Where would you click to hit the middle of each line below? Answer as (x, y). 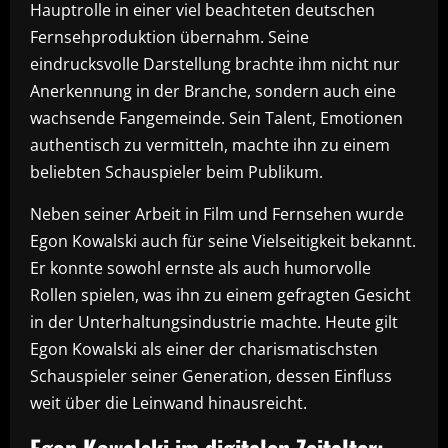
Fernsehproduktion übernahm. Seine (169, 37)
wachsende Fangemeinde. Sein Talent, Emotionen (216, 118)
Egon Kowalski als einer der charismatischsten (204, 349)
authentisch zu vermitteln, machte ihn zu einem (210, 145)
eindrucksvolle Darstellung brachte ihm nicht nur (215, 64)
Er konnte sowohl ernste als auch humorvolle (200, 268)
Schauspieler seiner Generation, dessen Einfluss (211, 376)
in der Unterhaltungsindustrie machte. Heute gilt (214, 322)
